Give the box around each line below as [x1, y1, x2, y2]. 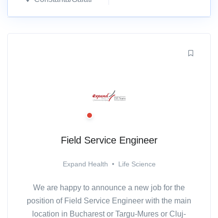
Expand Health [62, 160, 108, 168]
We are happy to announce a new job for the [33, 183, 185, 192]
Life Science [118, 160, 156, 168]
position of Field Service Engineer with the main [27, 197, 191, 205]
